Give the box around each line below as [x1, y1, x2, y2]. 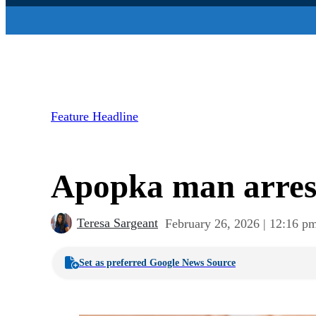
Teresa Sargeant [77, 216, 158, 231]
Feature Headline [51, 109, 138, 124]
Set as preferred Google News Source [79, 257, 236, 269]
